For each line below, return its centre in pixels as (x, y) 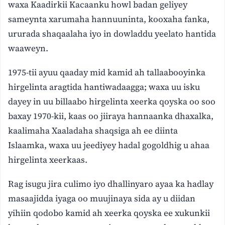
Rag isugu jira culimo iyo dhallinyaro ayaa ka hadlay (111, 184)
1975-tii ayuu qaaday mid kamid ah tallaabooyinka (108, 72)
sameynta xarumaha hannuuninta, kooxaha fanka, (109, 19)
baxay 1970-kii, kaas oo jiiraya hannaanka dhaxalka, (111, 116)
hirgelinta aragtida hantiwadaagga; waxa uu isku (104, 87)
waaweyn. (28, 48)
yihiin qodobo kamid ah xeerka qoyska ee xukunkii (109, 213)
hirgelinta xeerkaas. (48, 159)
